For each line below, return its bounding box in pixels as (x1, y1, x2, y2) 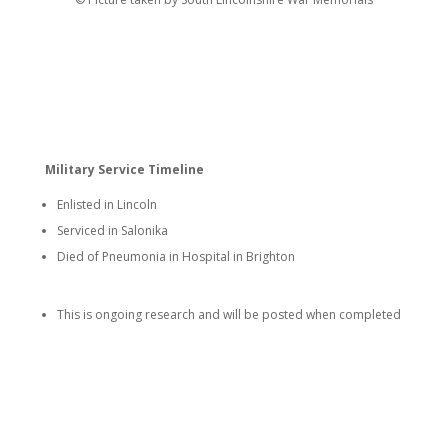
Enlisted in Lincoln (56, 195, 157, 213)
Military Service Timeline (44, 160, 204, 178)
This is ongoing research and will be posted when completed (56, 305, 401, 323)
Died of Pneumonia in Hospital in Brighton (56, 247, 295, 265)
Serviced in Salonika (56, 221, 168, 239)
